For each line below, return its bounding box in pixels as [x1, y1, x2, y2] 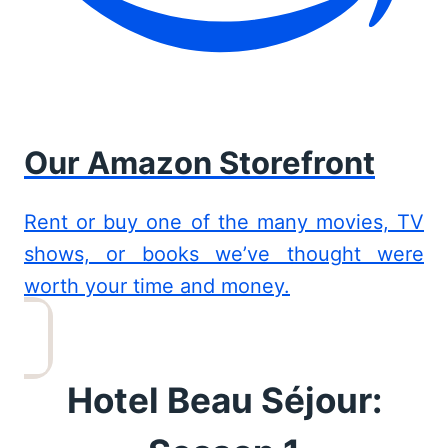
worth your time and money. [24, 273, 290, 298]
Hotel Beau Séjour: [66, 378, 382, 421]
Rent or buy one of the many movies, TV [24, 209, 424, 234]
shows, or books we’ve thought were [24, 241, 424, 266]
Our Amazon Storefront [24, 143, 375, 181]
